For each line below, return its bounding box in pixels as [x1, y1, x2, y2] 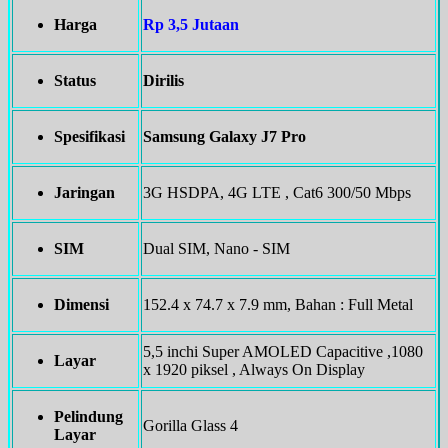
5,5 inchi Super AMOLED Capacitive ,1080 [143, 343, 423, 361]
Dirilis [143, 72, 184, 90]
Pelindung [54, 408, 123, 426]
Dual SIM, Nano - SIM [143, 240, 290, 258]
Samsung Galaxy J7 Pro [143, 128, 306, 146]
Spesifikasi [54, 128, 125, 146]
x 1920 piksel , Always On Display [143, 361, 365, 379]
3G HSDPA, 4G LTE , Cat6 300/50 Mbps [143, 184, 411, 202]
